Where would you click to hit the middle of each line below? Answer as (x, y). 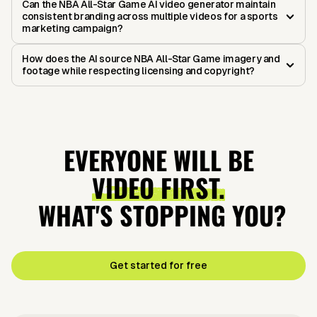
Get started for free (158, 266)
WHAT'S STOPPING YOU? (158, 215)
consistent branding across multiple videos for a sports (150, 17)
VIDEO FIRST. (158, 188)
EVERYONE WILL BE (158, 160)
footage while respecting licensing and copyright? (138, 71)
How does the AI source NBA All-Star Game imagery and (151, 59)
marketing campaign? (73, 29)
